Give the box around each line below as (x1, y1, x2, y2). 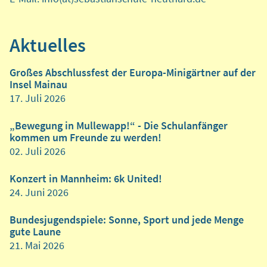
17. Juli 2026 (10, 91, 66, 105)
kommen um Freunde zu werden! (10, 131, 162, 145)
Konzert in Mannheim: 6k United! (10, 172, 162, 186)
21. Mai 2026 (10, 238, 64, 253)
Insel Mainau (10, 77, 67, 92)
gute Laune (10, 225, 61, 239)
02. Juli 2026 (10, 144, 66, 159)
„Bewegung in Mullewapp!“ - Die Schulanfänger (10, 119, 228, 133)
